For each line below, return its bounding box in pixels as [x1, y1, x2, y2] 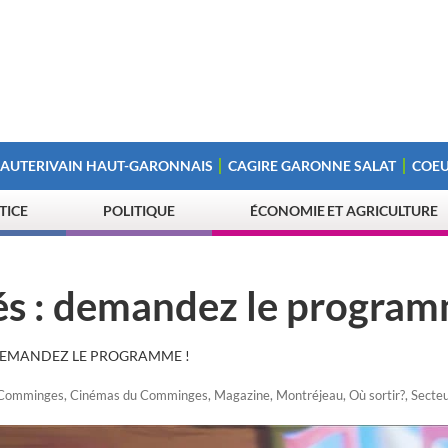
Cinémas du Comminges [70, 387, 208, 403]
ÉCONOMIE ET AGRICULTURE [250, 202, 439, 219]
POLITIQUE [103, 202, 175, 219]
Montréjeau [276, 387, 343, 403]
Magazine [214, 387, 270, 403]
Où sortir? [349, 387, 405, 403]
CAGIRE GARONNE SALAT [228, 157, 397, 174]
